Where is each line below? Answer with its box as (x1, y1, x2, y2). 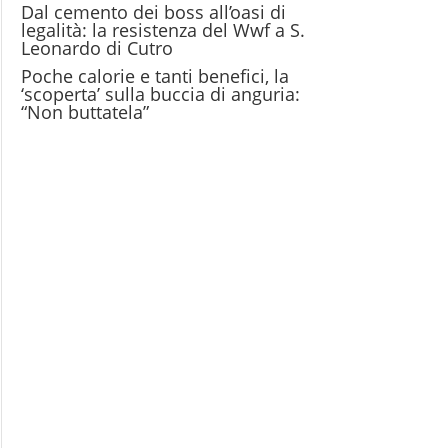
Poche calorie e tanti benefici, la (21, 64, 290, 88)
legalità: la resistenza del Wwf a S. (21, 18, 306, 42)
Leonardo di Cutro (21, 36, 174, 60)
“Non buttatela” (21, 100, 150, 124)
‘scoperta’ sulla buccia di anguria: (21, 82, 301, 106)
